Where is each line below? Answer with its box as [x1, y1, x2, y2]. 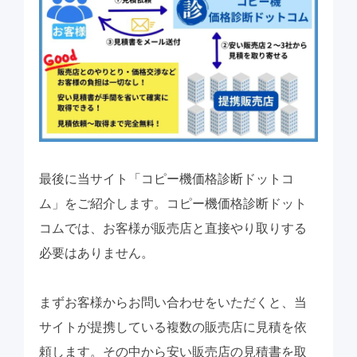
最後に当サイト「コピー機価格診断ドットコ [38, 171, 294, 186]
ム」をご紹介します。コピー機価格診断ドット [38, 196, 307, 210]
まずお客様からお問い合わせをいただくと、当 [38, 295, 307, 309]
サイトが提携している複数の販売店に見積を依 [38, 320, 307, 334]
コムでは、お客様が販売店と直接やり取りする [38, 221, 307, 235]
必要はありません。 [38, 245, 154, 260]
